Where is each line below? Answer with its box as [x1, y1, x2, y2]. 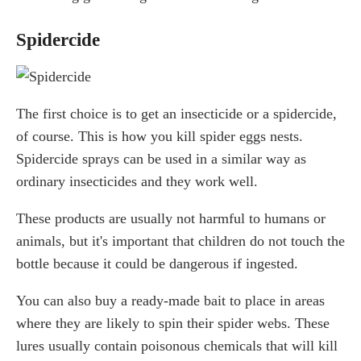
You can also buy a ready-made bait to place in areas [16, 292, 325, 309]
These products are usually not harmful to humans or [16, 210, 326, 226]
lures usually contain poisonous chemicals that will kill [16, 337, 338, 354]
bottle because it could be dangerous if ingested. [16, 255, 298, 272]
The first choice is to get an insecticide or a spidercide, [16, 105, 337, 122]
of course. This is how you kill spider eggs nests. [16, 127, 303, 144]
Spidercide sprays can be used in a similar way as [16, 150, 306, 167]
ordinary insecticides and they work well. [16, 172, 258, 189]
